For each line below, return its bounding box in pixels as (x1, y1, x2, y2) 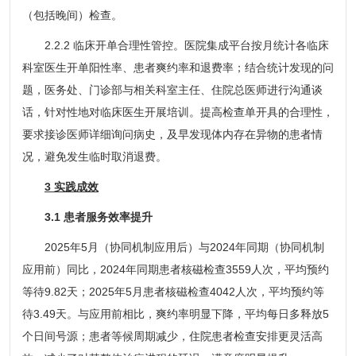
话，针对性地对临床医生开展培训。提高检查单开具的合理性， (21, 106, 334, 118)
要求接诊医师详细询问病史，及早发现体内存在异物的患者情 (21, 128, 323, 141)
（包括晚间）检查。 (21, 9, 122, 21)
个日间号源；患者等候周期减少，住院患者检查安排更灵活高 (21, 330, 323, 342)
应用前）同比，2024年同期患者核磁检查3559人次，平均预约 (21, 263, 329, 276)
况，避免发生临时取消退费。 (21, 150, 167, 163)
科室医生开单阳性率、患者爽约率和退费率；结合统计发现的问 (21, 61, 334, 74)
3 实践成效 (44, 180, 99, 193)
